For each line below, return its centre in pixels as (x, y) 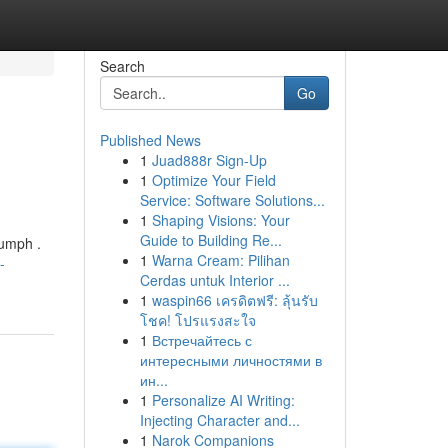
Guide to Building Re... (210, 240)
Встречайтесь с (201, 340)
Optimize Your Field (213, 180)
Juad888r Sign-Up (209, 160)
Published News (150, 140)
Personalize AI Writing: (223, 400)
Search (122, 66)
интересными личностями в (230, 360)
